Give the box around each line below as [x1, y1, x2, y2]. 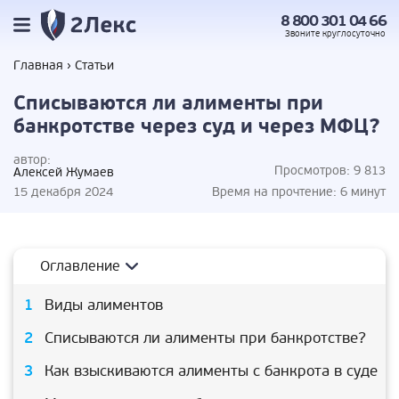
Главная [13, 58, 63, 73]
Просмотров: [274, 163, 350, 178]
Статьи [75, 58, 114, 73]
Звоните [285, 28, 322, 40]
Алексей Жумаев [13, 165, 114, 180]
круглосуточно [322, 28, 386, 40]
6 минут [340, 184, 386, 199]
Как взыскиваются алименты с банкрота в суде [45, 362, 378, 380]
